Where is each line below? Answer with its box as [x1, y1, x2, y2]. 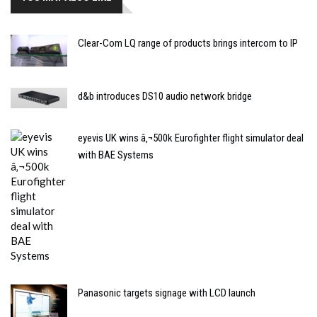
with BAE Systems [78, 148, 154, 161]
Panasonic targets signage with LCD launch [78, 286, 255, 299]
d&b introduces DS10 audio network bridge [78, 90, 252, 103]
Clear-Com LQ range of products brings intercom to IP [78, 37, 298, 50]
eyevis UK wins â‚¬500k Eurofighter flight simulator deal [78, 131, 304, 144]
